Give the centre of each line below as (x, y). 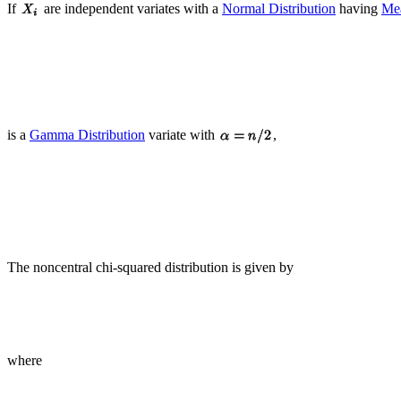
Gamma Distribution (87, 134)
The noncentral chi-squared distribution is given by (150, 267)
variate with (182, 134)
